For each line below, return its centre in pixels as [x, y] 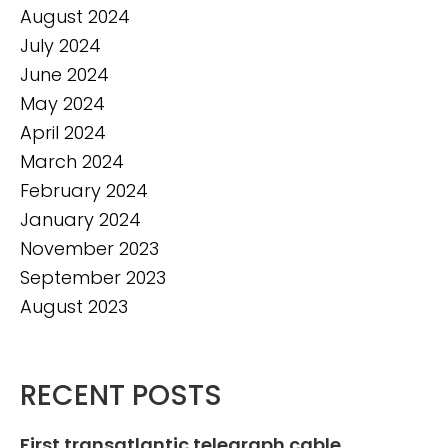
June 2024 [64, 75]
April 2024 [63, 133]
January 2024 [80, 220]
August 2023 [74, 307]
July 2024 [60, 46]
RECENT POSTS [121, 396]
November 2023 [89, 249]
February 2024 [84, 191]
